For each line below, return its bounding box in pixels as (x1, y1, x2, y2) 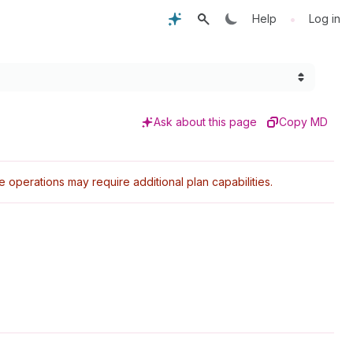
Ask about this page (154, 115, 257, 128)
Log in (309, 12, 340, 25)
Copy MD (279, 115, 328, 128)
